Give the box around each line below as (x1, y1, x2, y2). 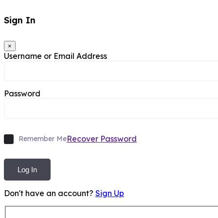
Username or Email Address (4, 51, 107, 61)
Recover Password (67, 134, 137, 144)
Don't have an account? (4, 188, 95, 199)
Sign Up (95, 188, 124, 199)
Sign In (4, 15, 36, 26)
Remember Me (18, 134, 67, 144)
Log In (18, 165, 37, 174)
